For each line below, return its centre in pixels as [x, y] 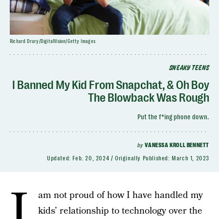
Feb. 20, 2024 [91, 158]
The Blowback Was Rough [149, 98]
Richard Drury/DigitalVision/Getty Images [53, 41]
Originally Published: [143, 158]
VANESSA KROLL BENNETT [177, 145]
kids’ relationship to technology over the [120, 211]
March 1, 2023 [190, 158]
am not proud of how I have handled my [120, 195]
